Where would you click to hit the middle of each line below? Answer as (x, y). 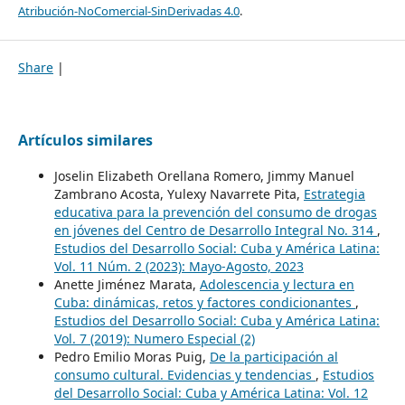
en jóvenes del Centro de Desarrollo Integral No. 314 (215, 230)
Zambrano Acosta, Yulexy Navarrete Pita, (179, 193)
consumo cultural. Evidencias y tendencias (184, 374)
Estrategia (334, 193)
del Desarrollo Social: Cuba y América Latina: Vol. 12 (211, 392)
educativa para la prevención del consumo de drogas (215, 212)
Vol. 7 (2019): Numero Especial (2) (154, 338)
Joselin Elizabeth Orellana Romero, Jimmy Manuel (204, 175)
